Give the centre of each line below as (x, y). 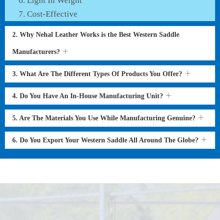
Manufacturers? (37, 52)
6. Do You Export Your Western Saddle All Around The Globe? (106, 140)
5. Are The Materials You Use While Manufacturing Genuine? (105, 118)
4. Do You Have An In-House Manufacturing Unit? (89, 96)
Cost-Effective (52, 14)
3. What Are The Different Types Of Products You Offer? (98, 74)
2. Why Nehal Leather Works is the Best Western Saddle (96, 35)
